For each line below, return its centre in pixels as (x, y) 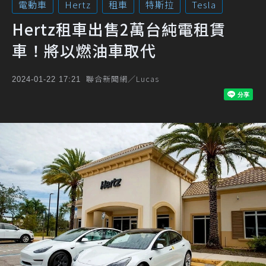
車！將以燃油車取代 (84, 50)
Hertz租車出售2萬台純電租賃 (119, 29)
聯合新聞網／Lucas (123, 79)
